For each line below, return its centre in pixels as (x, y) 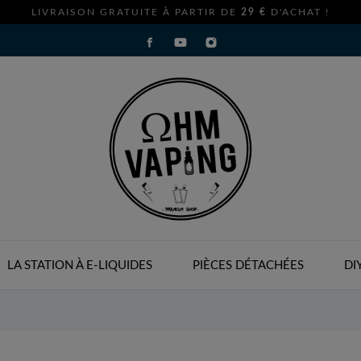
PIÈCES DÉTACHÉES (248, 266)
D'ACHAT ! (298, 12)
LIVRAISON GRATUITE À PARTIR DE (136, 12)
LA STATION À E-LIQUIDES (79, 266)
